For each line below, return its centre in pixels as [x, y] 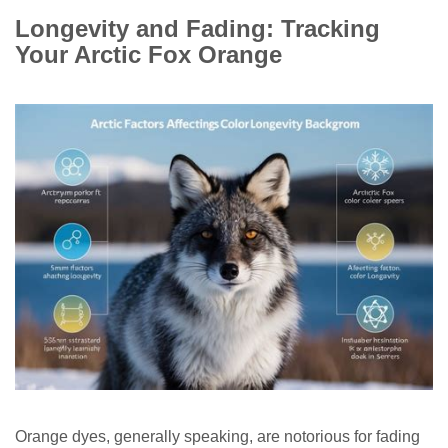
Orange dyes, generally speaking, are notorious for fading [217, 437]
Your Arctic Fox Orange [148, 54]
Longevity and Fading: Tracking [197, 28]
